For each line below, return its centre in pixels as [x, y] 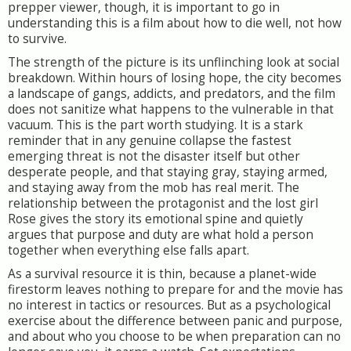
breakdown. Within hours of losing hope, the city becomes [175, 78]
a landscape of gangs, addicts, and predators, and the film [172, 94]
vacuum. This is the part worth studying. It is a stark [156, 125]
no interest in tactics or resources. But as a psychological [169, 305]
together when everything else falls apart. [128, 250]
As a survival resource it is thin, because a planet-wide [162, 274]
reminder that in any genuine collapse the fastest [150, 141]
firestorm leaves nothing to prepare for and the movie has [175, 289]
